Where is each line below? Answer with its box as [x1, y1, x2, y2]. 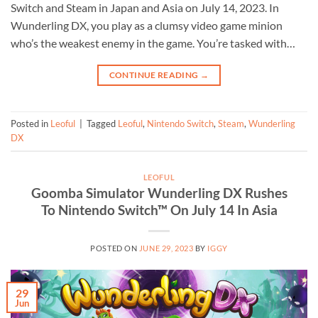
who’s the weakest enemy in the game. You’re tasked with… [11, 35, 295, 50]
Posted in [11, 118, 50, 130]
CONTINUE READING [109, 69, 200, 80]
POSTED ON [90, 243, 139, 253]
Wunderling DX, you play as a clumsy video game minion [11, 18, 283, 32]
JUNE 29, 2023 [138, 243, 194, 253]
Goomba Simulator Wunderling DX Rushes [31, 185, 287, 202]
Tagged [87, 118, 118, 130]
